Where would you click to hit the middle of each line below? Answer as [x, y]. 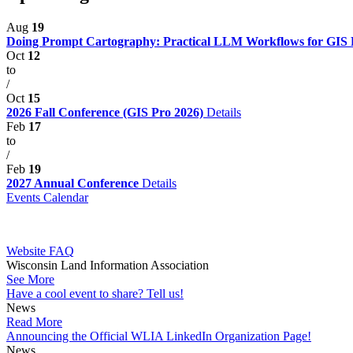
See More [30, 279]
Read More [34, 321]
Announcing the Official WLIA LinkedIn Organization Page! [159, 336]
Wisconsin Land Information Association [108, 265]
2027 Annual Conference [74, 183]
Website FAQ [40, 251]
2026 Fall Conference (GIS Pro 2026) [106, 112]
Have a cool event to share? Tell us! [95, 293]
